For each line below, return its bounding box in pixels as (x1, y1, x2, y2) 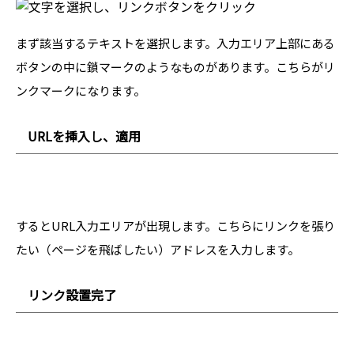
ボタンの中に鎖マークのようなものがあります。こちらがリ (16, 58, 335, 75)
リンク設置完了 (28, 284, 116, 304)
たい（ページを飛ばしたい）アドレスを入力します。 (16, 240, 299, 258)
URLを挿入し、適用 (28, 126, 141, 145)
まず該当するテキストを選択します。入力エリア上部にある (16, 34, 335, 51)
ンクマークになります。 (16, 81, 145, 99)
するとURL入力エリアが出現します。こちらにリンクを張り (16, 217, 335, 234)
